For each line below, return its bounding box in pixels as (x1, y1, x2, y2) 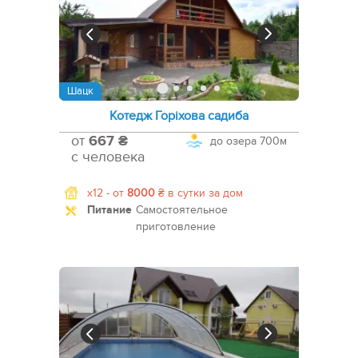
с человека (71, 149, 145, 166)
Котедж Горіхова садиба (109, 108, 249, 125)
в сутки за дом (165, 186, 243, 201)
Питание (87, 203, 132, 217)
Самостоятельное (136, 203, 228, 217)
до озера (210, 134, 257, 149)
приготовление (136, 220, 216, 234)
